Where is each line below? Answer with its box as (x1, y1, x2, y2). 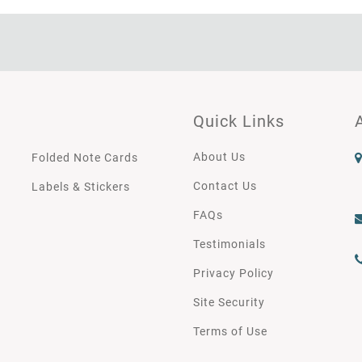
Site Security (193, 296, 265, 309)
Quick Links (193, 112, 284, 132)
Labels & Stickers (32, 180, 130, 194)
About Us (193, 150, 246, 164)
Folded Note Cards (32, 151, 138, 165)
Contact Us (193, 179, 257, 193)
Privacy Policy (193, 267, 274, 280)
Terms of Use (193, 325, 267, 339)
